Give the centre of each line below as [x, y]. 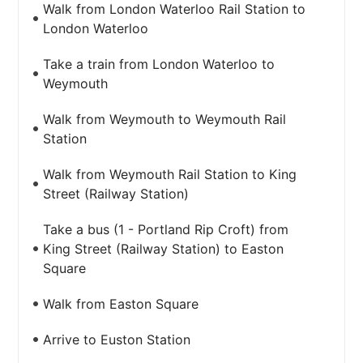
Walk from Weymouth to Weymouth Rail [165, 119]
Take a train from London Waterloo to [159, 64]
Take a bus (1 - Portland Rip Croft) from [166, 229]
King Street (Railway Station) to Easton [164, 249]
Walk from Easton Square [121, 304]
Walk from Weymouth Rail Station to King [170, 174]
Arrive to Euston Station [117, 340]
